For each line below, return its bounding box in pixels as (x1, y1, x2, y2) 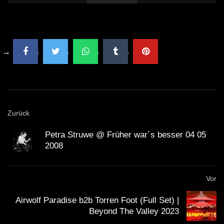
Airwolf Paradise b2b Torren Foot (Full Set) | (15, 195, 179, 205)
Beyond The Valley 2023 (89, 206, 179, 216)
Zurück (7, 109, 29, 117)
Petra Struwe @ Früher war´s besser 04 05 (45, 130, 206, 140)
